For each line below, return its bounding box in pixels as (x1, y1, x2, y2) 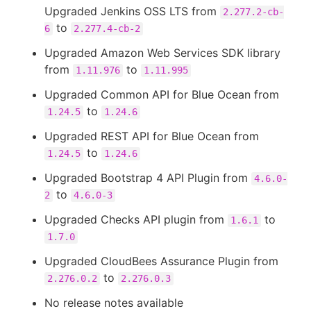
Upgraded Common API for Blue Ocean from (44, 87, 279, 101)
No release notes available (44, 296, 183, 310)
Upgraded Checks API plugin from (44, 212, 228, 226)
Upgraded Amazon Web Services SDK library (44, 46, 280, 60)
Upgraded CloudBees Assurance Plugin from (44, 254, 278, 268)
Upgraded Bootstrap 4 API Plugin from (44, 171, 251, 185)
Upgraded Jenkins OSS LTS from (44, 4, 220, 18)
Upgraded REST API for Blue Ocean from (44, 129, 259, 143)
